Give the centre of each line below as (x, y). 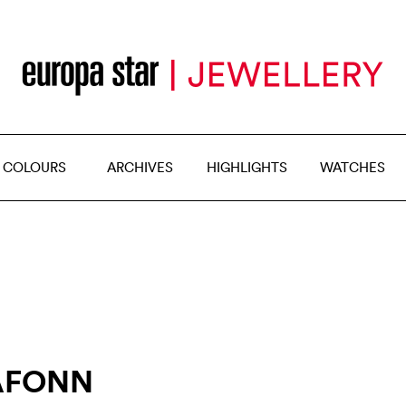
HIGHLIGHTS (246, 167)
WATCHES (353, 167)
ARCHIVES (140, 167)
